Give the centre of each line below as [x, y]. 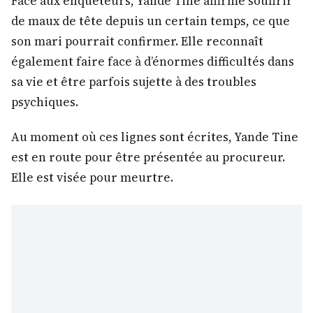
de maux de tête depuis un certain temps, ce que [151, 21]
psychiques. [45, 102]
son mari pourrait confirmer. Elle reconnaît [137, 41]
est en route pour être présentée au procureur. [148, 157]
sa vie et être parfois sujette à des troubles [134, 81]
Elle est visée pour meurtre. [92, 177]
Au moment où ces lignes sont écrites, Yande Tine [155, 137]
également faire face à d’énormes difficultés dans [153, 61]
